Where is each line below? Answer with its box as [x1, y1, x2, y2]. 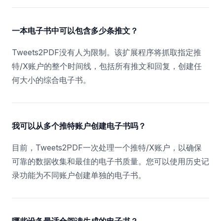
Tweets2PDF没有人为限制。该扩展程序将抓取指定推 [12, 47, 201, 57]
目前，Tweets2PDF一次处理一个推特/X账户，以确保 [12, 143, 202, 152]
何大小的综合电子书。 [12, 75, 91, 85]
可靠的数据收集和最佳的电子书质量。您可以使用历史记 [12, 156, 209, 166]
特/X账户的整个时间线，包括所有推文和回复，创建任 [12, 61, 202, 71]
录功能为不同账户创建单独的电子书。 [12, 170, 146, 180]
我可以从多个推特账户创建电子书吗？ [12, 121, 146, 131]
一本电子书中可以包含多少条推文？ [12, 26, 138, 36]
